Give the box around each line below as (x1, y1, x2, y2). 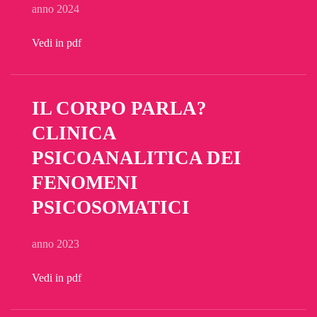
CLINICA (32, 122, 115, 144)
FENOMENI (32, 172, 138, 193)
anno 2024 (32, 3, 79, 15)
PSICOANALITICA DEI (32, 147, 241, 168)
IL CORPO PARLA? (32, 98, 207, 119)
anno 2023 (32, 238, 79, 250)
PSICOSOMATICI (32, 197, 190, 218)
